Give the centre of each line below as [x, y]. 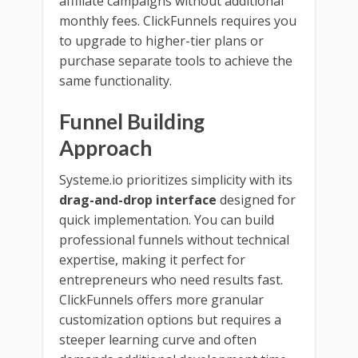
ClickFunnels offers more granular [161, 299]
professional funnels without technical [174, 239]
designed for [256, 199]
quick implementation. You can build [167, 219]
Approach [105, 147]
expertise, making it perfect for [152, 259]
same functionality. [115, 80]
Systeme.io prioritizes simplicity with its [176, 179]
